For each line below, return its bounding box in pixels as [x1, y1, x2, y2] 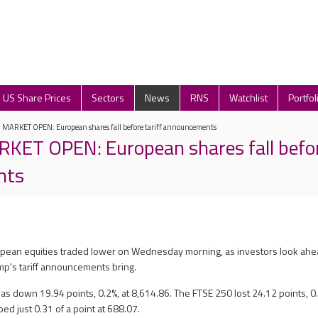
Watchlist [229, 90, 268, 105]
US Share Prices [3, 90, 71, 105]
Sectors [92, 90, 124, 105]
